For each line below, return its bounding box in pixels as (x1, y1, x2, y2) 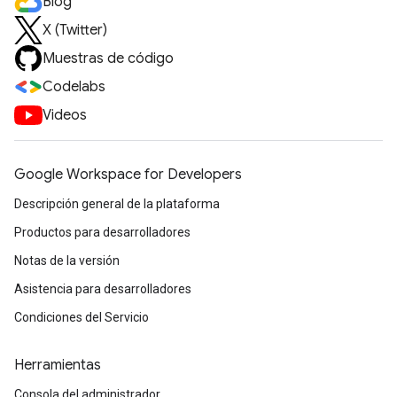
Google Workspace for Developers (14, 166, 242, 183)
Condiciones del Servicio (14, 310, 149, 324)
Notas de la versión (14, 253, 120, 268)
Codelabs (43, 78, 105, 96)
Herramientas (14, 356, 101, 374)
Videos (43, 106, 87, 124)
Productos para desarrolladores (14, 225, 191, 239)
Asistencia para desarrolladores (14, 282, 191, 296)
